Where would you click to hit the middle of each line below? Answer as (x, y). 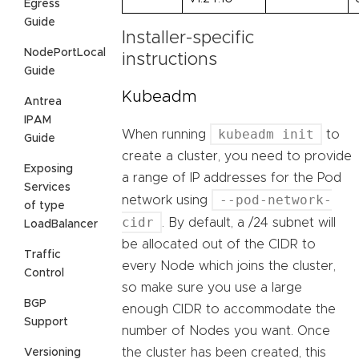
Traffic (42, 254)
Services (47, 187)
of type (44, 206)
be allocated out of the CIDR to (219, 244)
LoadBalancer (61, 224)
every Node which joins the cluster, (229, 266)
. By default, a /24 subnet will (249, 222)
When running (166, 134)
